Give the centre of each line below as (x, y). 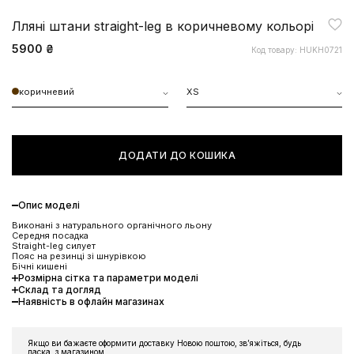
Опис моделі (49, 205)
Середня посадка (50, 235)
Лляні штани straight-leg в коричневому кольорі (163, 26)
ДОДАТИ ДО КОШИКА (177, 155)
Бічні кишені (40, 266)
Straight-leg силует (54, 245)
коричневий (47, 91)
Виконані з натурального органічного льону (112, 225)
